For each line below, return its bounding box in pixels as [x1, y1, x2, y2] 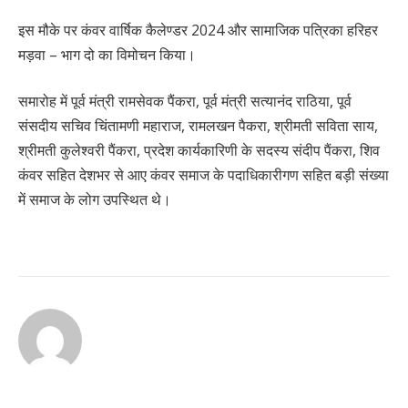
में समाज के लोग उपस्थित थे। [18, 189, 171, 210]
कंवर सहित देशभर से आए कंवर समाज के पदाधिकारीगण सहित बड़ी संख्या [18, 165, 389, 186]
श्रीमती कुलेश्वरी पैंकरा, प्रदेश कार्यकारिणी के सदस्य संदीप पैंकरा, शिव [18, 140, 380, 161]
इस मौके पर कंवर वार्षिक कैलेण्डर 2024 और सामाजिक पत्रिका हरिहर [18, 19, 378, 40]
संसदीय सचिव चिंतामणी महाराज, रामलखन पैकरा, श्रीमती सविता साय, [18, 116, 378, 137]
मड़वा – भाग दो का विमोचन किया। [18, 44, 196, 65]
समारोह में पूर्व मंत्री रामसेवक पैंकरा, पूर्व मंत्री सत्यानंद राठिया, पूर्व [18, 91, 352, 112]
